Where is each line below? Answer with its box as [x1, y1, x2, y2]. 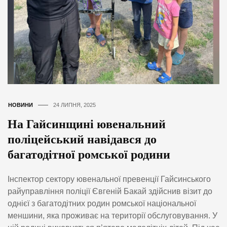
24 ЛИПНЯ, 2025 [53, 102, 96, 108]
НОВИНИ [8, 102, 33, 108]
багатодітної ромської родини [8, 148, 170, 162]
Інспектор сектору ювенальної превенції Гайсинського [8, 175, 211, 184]
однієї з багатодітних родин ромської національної [8, 199, 196, 208]
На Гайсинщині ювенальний [8, 118, 166, 131]
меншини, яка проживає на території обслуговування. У [8, 211, 217, 220]
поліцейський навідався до [8, 133, 157, 146]
